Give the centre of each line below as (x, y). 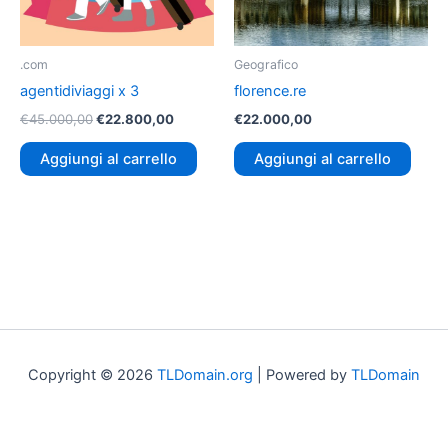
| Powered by (302, 374)
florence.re (270, 91)
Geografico (266, 65)
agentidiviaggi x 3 (79, 91)
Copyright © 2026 (92, 374)
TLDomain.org (205, 374)
